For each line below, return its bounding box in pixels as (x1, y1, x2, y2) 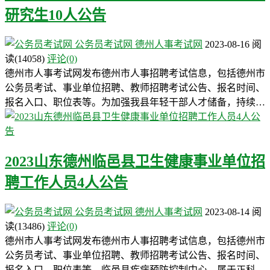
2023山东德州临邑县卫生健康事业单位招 (5, 153, 265, 169)
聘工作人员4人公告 (5, 174, 128, 190)
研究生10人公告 (5, 7, 106, 24)
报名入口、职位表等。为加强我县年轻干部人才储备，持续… (5, 96, 265, 107)
